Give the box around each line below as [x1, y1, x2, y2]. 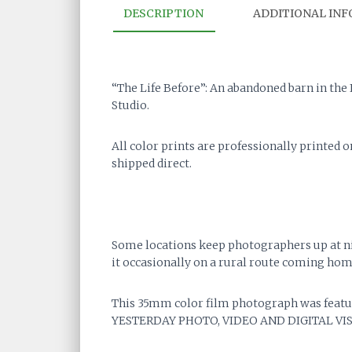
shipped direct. [112, 156, 192, 170]
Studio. [112, 98, 149, 112]
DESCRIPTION [123, 6, 203, 20]
